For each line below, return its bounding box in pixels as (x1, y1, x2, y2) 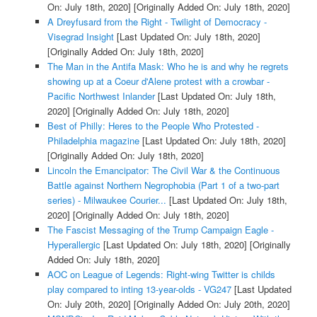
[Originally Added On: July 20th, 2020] (130, 296, 290, 311)
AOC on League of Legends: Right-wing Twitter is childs (47, 267, 275, 281)
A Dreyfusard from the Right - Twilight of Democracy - (47, 14, 267, 28)
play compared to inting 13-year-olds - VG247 (47, 282, 231, 296)
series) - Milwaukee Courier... (47, 192, 166, 207)
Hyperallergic (47, 237, 100, 251)
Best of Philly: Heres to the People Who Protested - (47, 118, 259, 132)
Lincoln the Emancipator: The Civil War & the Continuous (47, 163, 280, 177)
